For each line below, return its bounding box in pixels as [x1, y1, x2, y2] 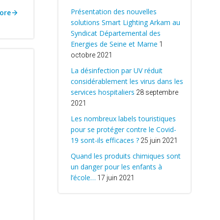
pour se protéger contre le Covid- [70, 125, 176, 134]
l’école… [70, 173, 96, 182]
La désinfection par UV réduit [70, 66, 163, 75]
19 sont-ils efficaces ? [70, 136, 139, 145]
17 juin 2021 [97, 174, 135, 182]
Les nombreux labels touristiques [70, 114, 176, 123]
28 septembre [136, 88, 178, 96]
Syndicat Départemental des [70, 28, 161, 38]
